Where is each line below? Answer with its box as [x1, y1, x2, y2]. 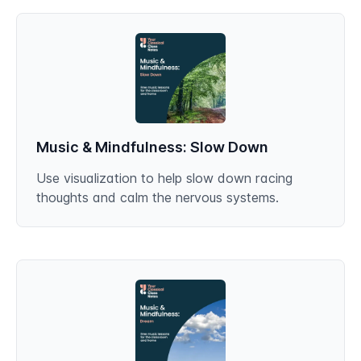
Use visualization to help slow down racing [36, 170, 293, 186]
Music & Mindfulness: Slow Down [36, 139, 268, 156]
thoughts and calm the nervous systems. [36, 189, 279, 205]
